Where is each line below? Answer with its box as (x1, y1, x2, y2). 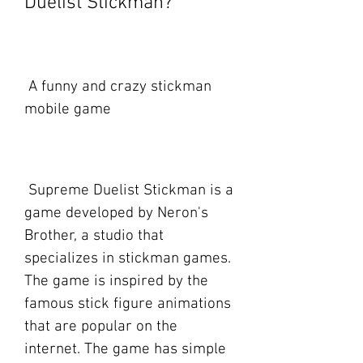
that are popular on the (24, 318, 177, 336)
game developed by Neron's (24, 204, 208, 223)
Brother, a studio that (24, 227, 164, 246)
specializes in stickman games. (24, 250, 231, 268)
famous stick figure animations (24, 295, 231, 314)
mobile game (24, 100, 111, 119)
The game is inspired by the (24, 272, 208, 291)
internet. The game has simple (24, 340, 226, 359)
